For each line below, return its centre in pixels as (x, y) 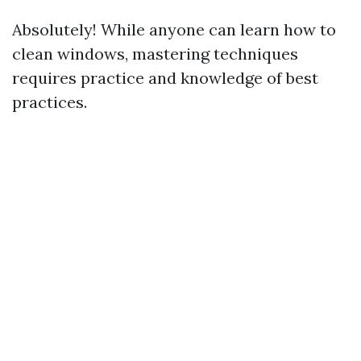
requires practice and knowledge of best (165, 78)
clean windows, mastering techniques (155, 54)
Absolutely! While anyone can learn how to (174, 29)
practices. (50, 102)
